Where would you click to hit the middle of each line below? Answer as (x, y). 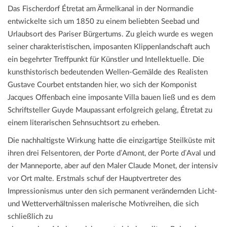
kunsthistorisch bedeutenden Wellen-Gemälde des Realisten (108, 72)
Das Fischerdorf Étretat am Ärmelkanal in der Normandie (101, 9)
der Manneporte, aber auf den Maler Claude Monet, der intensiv (113, 166)
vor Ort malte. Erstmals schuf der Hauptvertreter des (94, 179)
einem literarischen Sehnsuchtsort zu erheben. (84, 123)
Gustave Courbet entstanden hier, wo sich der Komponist (102, 85)
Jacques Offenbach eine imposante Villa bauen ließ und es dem (111, 98)
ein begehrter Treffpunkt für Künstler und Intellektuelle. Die (106, 60)
